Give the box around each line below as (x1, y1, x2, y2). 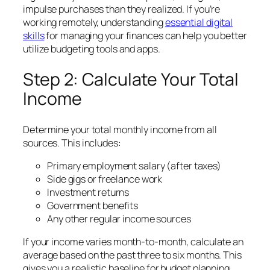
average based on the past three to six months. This (23, 248, 242, 262)
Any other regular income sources (47, 212, 191, 226)
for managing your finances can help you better (44, 29, 247, 43)
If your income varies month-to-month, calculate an (23, 235, 243, 249)
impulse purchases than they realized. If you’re (23, 2, 221, 16)
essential (165, 16, 206, 30)
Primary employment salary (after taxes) (47, 159, 222, 173)
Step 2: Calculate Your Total (23, 67, 239, 92)
